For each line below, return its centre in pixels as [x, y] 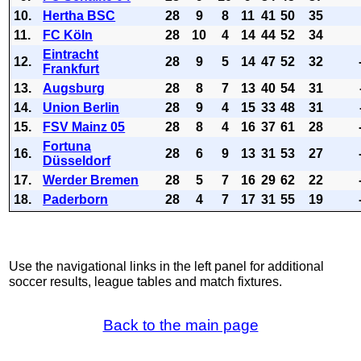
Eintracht [71, 54]
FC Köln [68, 35]
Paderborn [76, 199]
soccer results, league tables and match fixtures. [145, 282]
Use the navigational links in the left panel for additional [166, 266]
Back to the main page [180, 325]
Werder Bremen [91, 180]
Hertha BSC [79, 16]
